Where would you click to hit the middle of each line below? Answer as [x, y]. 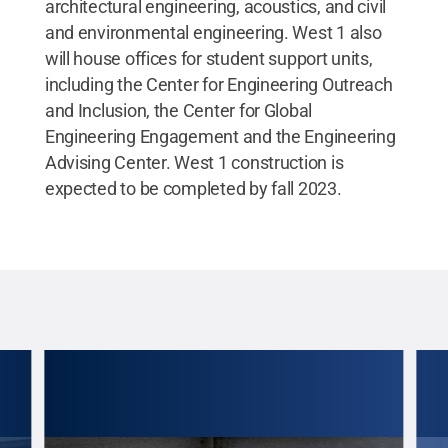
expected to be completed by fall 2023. [193, 188]
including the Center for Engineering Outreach [218, 84]
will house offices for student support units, [208, 58]
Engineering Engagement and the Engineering [220, 136]
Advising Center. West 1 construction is [194, 162]
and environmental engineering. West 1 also [213, 32]
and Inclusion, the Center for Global [178, 110]
